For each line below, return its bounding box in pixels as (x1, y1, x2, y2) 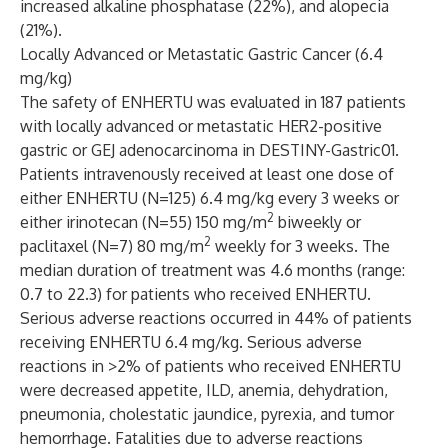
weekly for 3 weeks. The (211, 236, 390, 256)
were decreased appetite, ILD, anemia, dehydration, (20, 380, 388, 400)
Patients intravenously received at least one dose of (20, 164, 394, 184)
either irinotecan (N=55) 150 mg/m (20, 212, 267, 232)
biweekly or (274, 212, 361, 232)
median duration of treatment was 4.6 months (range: (20, 260, 405, 280)
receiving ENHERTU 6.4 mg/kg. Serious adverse (20, 332, 362, 352)
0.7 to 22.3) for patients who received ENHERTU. (20, 284, 371, 304)
